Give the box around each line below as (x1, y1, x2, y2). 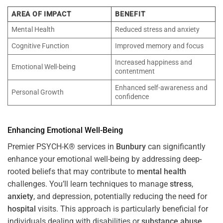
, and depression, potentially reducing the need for (33, 191, 207, 201)
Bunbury (116, 141, 146, 151)
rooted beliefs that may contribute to (7, 166, 137, 176)
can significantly (146, 141, 206, 151)
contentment (115, 67, 155, 76)
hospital (7, 204, 36, 214)
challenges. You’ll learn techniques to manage (7, 179, 170, 189)
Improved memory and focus (115, 42, 204, 51)
